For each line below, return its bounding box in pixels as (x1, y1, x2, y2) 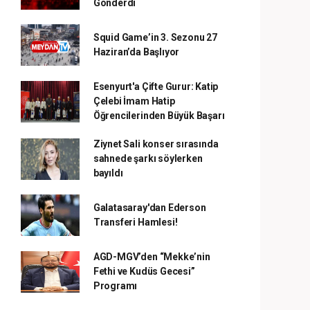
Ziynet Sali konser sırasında (93, 138, 219, 149)
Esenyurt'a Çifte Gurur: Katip (93, 81, 219, 92)
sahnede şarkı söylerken (93, 153, 203, 164)
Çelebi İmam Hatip (93, 95, 175, 107)
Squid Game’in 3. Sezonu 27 (93, 32, 217, 43)
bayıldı (93, 167, 123, 179)
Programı (93, 280, 138, 291)
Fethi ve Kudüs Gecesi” (93, 266, 195, 277)
